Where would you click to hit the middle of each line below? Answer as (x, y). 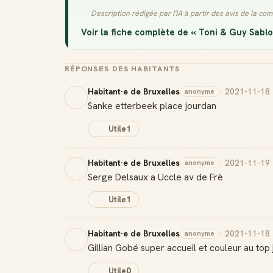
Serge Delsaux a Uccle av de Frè (155, 177)
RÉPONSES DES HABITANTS (123, 69)
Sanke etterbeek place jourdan (152, 106)
